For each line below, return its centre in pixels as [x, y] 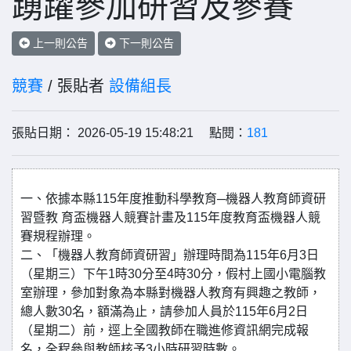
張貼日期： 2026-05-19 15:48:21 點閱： [129, 133]
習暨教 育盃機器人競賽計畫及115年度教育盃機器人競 [170, 217]
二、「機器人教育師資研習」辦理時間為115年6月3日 [170, 255]
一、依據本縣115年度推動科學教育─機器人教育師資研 [173, 199]
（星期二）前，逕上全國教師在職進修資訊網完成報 [165, 330]
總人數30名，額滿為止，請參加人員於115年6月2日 [164, 311]
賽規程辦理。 [58, 236]
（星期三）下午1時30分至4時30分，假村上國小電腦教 [173, 274]
